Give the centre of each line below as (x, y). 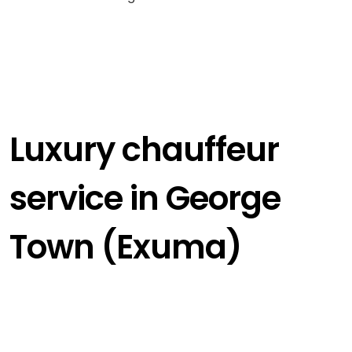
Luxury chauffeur (144, 150)
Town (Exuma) (125, 247)
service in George (145, 199)
